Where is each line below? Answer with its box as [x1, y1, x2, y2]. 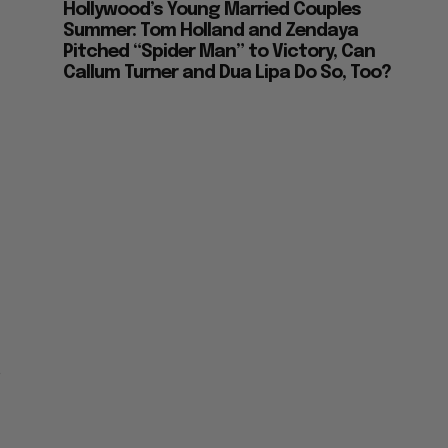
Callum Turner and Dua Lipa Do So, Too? [63, 64, 392, 83]
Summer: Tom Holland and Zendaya [63, 22, 359, 41]
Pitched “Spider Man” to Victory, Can [63, 43, 376, 62]
